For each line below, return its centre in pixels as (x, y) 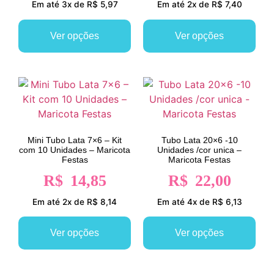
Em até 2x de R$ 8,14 (75, 202)
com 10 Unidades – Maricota (75, 150)
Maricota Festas (199, 159)
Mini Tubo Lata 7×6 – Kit (75, 140)
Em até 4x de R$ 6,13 (199, 202)
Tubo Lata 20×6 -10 (199, 140)
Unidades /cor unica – (199, 150)
